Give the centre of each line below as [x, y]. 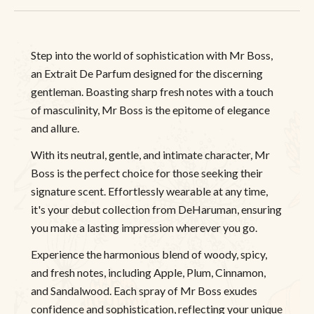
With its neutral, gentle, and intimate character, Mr [150, 155]
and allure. [55, 128]
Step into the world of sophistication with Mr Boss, [152, 55]
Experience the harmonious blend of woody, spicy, [149, 254]
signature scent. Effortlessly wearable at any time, [149, 191]
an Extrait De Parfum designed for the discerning [147, 74]
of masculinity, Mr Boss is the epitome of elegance [150, 110]
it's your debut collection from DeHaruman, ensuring [156, 210]
